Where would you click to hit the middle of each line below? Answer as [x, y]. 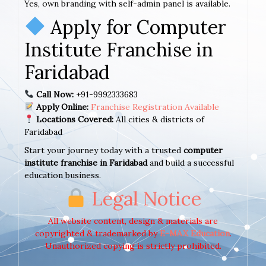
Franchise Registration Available [155, 107]
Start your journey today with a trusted [104, 150]
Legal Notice [146, 198]
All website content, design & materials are [133, 221]
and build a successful [192, 162]
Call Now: [55, 94]
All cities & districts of [159, 119]
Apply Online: [62, 107]
